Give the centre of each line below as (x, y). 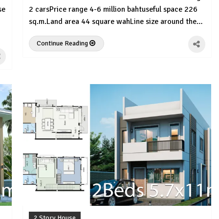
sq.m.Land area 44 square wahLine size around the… (116, 22)
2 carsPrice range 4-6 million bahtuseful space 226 (113, 10)
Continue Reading (63, 44)
